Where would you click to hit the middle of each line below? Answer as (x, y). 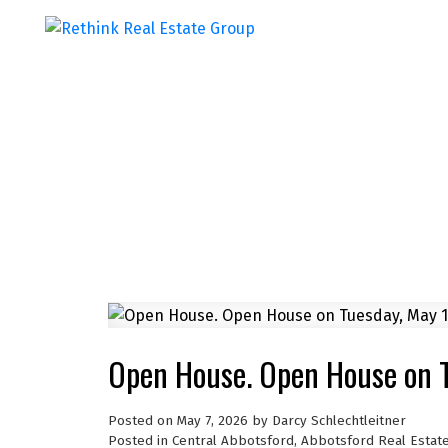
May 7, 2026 (212, 420)
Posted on (142, 420)
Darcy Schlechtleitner (338, 420)
